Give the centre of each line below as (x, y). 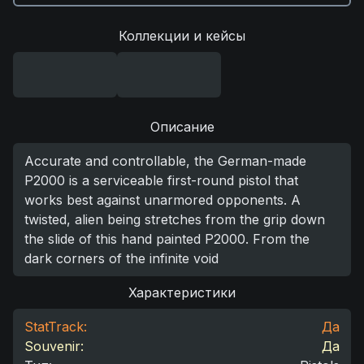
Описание (182, 127)
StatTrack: (56, 327)
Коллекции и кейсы (182, 36)
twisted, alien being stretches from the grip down (175, 219)
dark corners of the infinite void (121, 258)
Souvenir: (54, 346)
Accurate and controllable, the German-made (165, 161)
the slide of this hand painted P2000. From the (167, 239)
